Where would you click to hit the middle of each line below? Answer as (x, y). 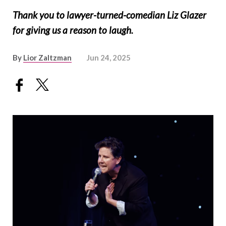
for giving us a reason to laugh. (73, 30)
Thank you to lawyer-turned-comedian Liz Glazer (109, 15)
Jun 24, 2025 (109, 58)
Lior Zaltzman (47, 58)
